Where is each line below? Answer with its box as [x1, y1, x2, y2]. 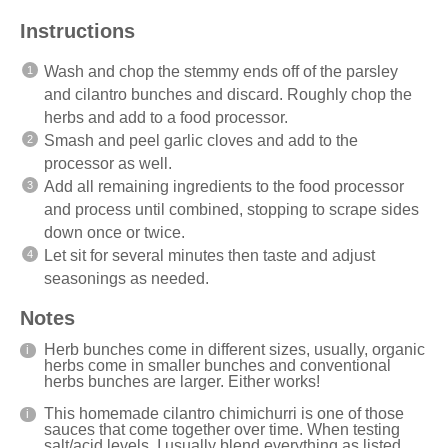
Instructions [20, 19, 135, 42]
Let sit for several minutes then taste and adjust [44, 246, 375, 264]
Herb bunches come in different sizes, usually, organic [44, 340, 425, 358]
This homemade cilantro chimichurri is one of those [44, 404, 404, 422]
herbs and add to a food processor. [44, 108, 288, 126]
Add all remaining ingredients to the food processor [44, 177, 404, 195]
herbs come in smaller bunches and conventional [44, 356, 391, 374]
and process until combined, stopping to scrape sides [44, 200, 419, 218]
